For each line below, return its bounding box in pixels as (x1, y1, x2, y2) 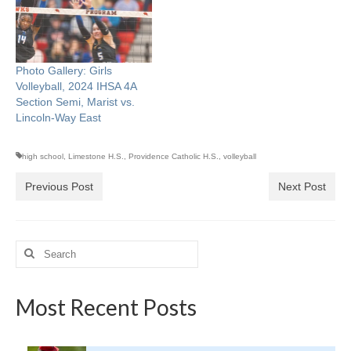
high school (22, 151, 63, 161)
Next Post (278, 179, 326, 193)
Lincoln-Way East (16, 110, 101, 124)
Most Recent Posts (16, 293, 197, 320)
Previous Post (25, 179, 93, 193)
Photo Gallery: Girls (16, 63, 112, 77)
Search (15, 241, 52, 254)
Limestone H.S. (68, 151, 124, 161)
